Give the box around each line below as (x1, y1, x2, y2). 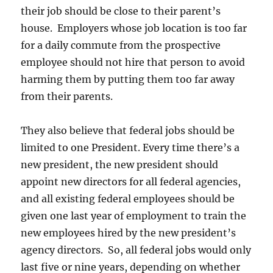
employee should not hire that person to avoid (21, 56, 246, 68)
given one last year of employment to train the (21, 210, 247, 222)
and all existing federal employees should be (21, 193, 235, 205)
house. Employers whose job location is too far (21, 22, 247, 34)
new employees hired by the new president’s (21, 227, 236, 239)
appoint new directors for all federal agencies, (21, 175, 241, 188)
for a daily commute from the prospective (21, 39, 221, 51)
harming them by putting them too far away (21, 73, 235, 85)
